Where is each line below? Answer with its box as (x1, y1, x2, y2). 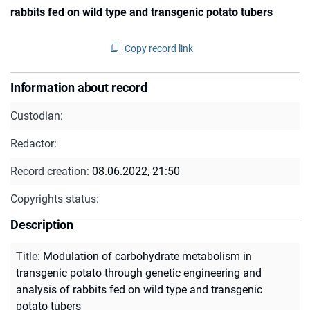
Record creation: (10, 164, 92, 178)
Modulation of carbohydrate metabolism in (43, 249, 252, 263)
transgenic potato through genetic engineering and (16, 266, 262, 280)
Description (10, 217, 74, 232)
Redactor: (10, 136, 57, 150)
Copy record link (125, 42, 193, 54)
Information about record (10, 80, 147, 95)
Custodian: (10, 109, 63, 122)
